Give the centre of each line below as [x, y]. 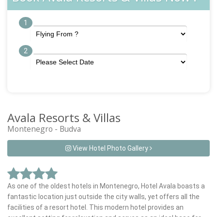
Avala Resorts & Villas [64, 117]
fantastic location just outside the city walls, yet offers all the [103, 196]
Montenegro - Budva [44, 129]
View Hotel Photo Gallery [110, 148]
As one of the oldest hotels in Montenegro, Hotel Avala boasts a [106, 186]
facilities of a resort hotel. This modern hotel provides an [95, 207]
